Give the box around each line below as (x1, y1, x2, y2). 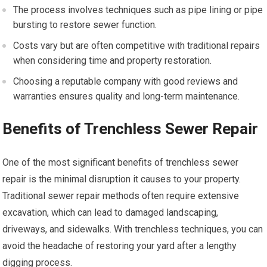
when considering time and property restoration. (13, 55, 212, 66)
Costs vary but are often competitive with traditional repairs (13, 40, 260, 51)
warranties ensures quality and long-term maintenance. (13, 91, 240, 102)
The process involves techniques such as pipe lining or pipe (13, 4, 263, 15)
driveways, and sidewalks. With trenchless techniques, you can (2, 223, 263, 235)
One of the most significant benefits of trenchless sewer (2, 157, 239, 168)
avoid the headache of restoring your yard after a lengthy (2, 240, 237, 252)
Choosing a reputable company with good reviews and (13, 76, 238, 87)
